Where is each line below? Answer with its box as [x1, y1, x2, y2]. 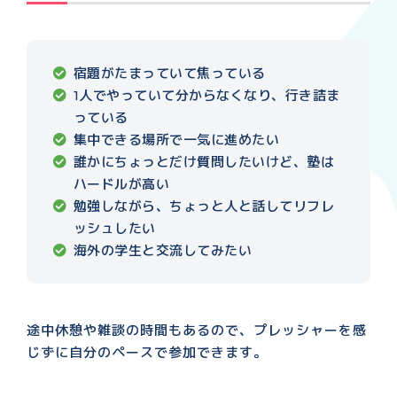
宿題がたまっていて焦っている [73, 64, 266, 82]
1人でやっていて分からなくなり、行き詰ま [73, 86, 340, 104]
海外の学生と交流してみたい [73, 241, 252, 259]
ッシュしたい [73, 219, 156, 237]
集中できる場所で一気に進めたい [73, 130, 279, 148]
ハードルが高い [73, 175, 169, 192]
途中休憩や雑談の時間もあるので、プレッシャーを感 [27, 321, 367, 339]
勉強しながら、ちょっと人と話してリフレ [73, 197, 334, 214]
